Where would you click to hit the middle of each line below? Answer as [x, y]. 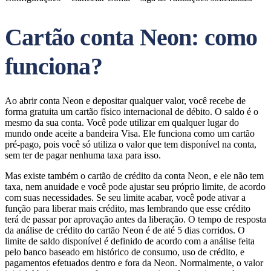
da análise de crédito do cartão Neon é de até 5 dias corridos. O [125, 230]
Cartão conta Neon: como [131, 37]
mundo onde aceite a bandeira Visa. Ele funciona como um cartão [130, 133]
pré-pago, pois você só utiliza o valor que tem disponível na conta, [131, 144]
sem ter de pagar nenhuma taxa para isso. [83, 155]
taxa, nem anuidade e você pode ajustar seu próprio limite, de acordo [135, 187]
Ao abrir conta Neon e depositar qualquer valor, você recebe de [125, 101]
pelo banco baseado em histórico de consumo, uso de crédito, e [125, 252]
